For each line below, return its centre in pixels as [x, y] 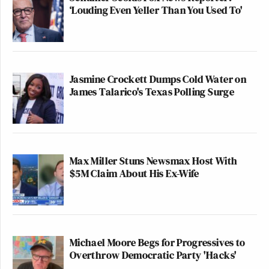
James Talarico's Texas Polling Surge [152, 91]
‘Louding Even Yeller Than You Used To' [156, 10]
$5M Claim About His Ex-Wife [134, 173]
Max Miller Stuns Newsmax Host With [154, 160]
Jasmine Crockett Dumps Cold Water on [158, 79]
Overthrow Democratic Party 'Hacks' [153, 255]
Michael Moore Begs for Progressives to [158, 242]
